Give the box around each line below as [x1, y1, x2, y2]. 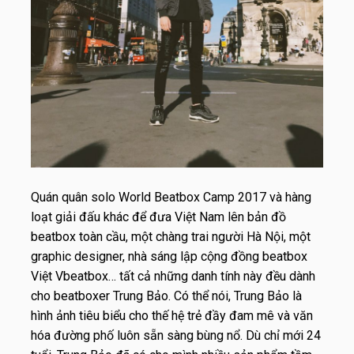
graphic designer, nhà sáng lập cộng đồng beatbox [31, 248, 307, 264]
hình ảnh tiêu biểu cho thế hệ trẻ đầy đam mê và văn [31, 307, 313, 323]
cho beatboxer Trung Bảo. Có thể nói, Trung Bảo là [31, 288, 302, 303]
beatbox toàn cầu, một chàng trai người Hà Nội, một [31, 228, 311, 244]
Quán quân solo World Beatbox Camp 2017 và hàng [31, 189, 311, 205]
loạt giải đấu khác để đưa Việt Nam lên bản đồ [31, 209, 286, 224]
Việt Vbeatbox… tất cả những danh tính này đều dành [31, 268, 315, 284]
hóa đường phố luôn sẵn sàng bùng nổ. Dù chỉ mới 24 [31, 327, 321, 343]
